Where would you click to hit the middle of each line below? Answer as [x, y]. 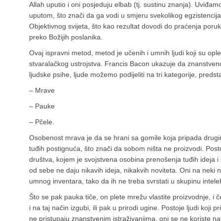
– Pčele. [42, 122]
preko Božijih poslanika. [66, 37]
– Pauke [42, 106]
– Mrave [42, 91]
